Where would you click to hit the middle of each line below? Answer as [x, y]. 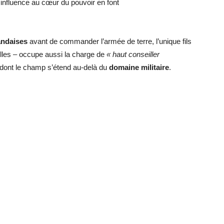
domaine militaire [139, 67]
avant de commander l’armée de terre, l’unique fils [109, 41]
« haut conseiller [133, 54]
